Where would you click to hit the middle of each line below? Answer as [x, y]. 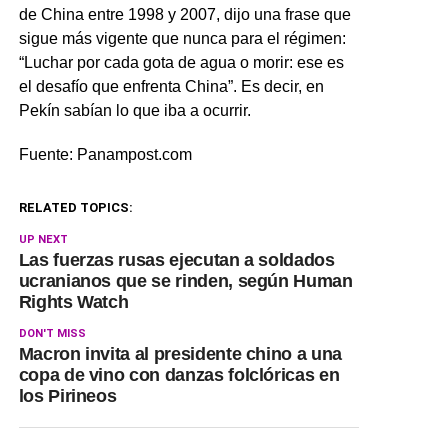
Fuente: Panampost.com [105, 154]
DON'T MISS [52, 333]
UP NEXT [43, 239]
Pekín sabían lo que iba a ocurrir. [134, 110]
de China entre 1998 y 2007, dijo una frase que [184, 14]
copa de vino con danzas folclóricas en [179, 375]
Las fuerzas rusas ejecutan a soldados [176, 260]
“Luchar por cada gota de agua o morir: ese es [181, 62]
